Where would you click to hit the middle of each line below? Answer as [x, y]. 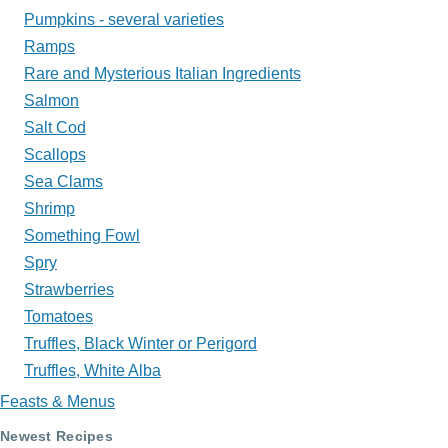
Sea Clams [63, 182]
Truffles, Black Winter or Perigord [140, 344]
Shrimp [49, 209]
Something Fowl [82, 236]
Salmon [51, 101]
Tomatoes [58, 317]
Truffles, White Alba [92, 371]
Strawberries [69, 290]
